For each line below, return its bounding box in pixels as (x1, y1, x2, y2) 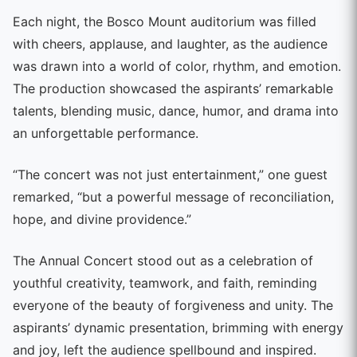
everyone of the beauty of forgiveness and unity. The (13, 296, 333, 313)
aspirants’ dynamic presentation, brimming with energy (13, 319, 343, 335)
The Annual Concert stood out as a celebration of (13, 252, 313, 269)
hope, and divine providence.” (13, 210, 191, 227)
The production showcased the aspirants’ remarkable (13, 80, 333, 96)
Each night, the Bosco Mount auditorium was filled (13, 13, 316, 29)
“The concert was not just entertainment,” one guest (13, 166, 328, 182)
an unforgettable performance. (13, 124, 198, 141)
